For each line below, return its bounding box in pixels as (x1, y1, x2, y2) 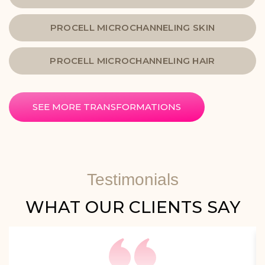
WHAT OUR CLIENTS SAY (25, 197, 240, 218)
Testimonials (86, 170, 179, 189)
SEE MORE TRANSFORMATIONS (33, 101, 181, 113)
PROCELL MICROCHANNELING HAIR (50, 55, 215, 67)
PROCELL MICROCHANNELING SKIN (50, 22, 215, 34)
